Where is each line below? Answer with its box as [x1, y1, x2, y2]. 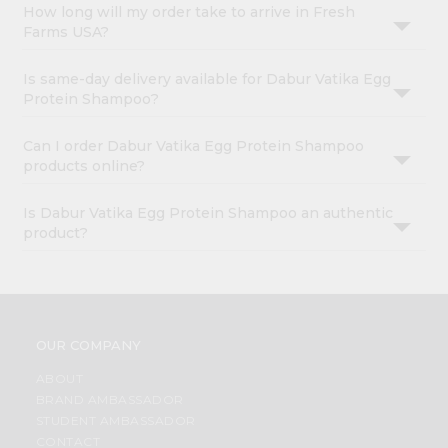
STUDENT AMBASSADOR [35, 413, 196, 429]
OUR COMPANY [35, 337, 141, 354]
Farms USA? [23, 23, 110, 42]
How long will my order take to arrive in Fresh [23, 3, 356, 22]
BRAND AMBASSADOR [35, 392, 184, 408]
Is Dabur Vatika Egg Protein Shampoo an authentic [23, 204, 394, 223]
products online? [23, 157, 146, 176]
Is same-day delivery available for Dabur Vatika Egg [23, 70, 392, 89]
